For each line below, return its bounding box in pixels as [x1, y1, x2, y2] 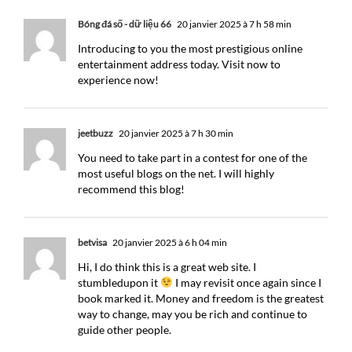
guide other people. [78, 323, 171, 336]
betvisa [78, 236, 107, 248]
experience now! [78, 73, 159, 86]
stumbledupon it [78, 276, 160, 289]
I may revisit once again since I [172, 276, 321, 289]
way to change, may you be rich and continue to [78, 307, 307, 321]
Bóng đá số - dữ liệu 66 [78, 18, 171, 30]
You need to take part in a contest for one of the [78, 151, 307, 164]
